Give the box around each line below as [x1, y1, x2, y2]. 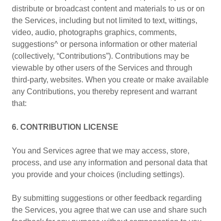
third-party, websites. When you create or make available [12, 75, 209, 84]
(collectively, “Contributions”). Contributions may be [12, 52, 189, 60]
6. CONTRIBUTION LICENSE [12, 123, 118, 131]
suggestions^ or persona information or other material [12, 40, 197, 48]
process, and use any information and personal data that [12, 158, 207, 167]
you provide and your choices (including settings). [12, 170, 184, 179]
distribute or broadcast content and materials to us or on [12, 4, 205, 13]
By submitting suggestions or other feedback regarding [12, 194, 202, 202]
